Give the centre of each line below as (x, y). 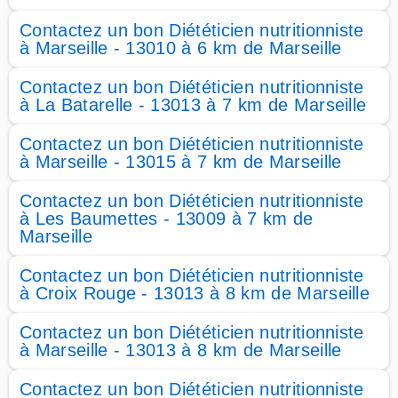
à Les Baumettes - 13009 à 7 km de (167, 219)
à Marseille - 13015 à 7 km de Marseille (181, 162)
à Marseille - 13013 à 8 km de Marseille (181, 350)
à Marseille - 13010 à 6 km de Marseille (181, 48)
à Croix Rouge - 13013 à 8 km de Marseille (195, 293)
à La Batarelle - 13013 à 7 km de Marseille (193, 105)
